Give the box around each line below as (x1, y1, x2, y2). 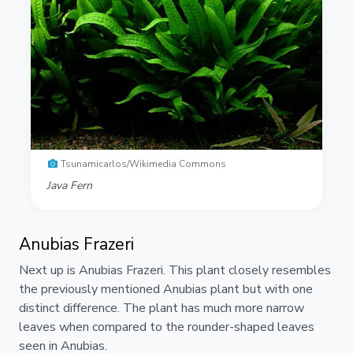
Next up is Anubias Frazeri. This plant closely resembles (19, 261, 331, 279)
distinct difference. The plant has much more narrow (19, 299, 304, 317)
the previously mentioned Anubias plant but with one (19, 280, 313, 298)
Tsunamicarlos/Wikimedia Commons (61, 157, 226, 170)
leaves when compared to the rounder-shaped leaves (19, 318, 314, 336)
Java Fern (46, 177, 92, 193)
